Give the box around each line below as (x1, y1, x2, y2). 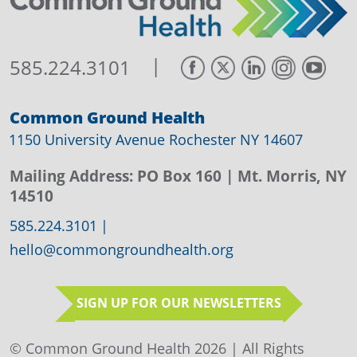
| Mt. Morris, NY (226, 166, 347, 187)
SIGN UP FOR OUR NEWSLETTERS (76, 294, 281, 312)
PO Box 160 (137, 166, 226, 187)
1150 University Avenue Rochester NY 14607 (9, 130, 303, 150)
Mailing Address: (10, 166, 133, 187)
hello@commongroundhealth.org (10, 240, 233, 260)
